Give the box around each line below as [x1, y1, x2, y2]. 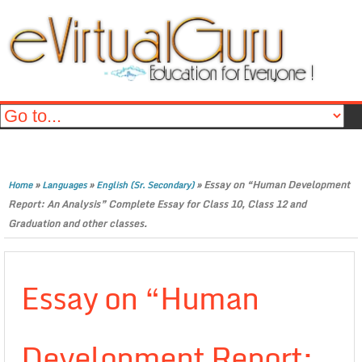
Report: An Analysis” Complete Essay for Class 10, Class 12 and [8, 196, 306, 212]
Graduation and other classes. [8, 216, 147, 231]
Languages [42, 178, 86, 192]
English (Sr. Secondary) [96, 178, 194, 192]
